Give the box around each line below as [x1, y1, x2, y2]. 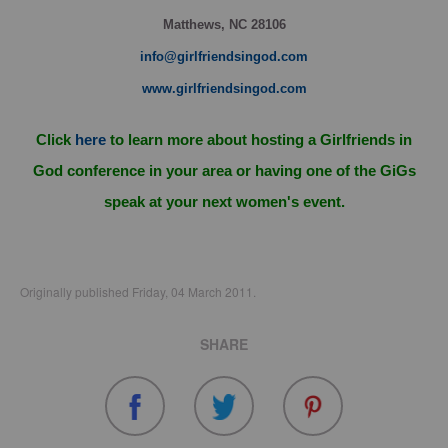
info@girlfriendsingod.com [140, 49, 308, 64]
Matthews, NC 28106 [162, 17, 286, 32]
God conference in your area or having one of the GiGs [32, 163, 416, 179]
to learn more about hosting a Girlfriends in [106, 132, 412, 148]
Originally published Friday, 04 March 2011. [20, 283, 256, 300]
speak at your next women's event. [103, 194, 345, 210]
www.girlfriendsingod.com [141, 81, 307, 96]
